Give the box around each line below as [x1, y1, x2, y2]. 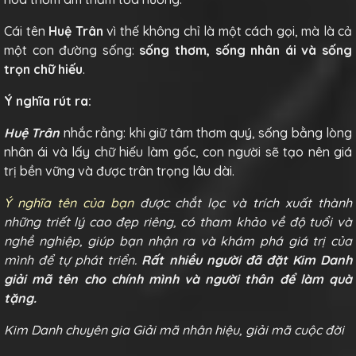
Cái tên [4, 22, 48, 39]
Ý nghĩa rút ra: [4, 92, 91, 109]
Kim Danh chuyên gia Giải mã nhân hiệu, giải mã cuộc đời [4, 321, 344, 338]
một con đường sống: [4, 41, 140, 58]
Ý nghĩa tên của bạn [4, 194, 133, 211]
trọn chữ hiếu [4, 60, 83, 77]
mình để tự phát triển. [4, 251, 142, 268]
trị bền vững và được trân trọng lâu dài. [4, 162, 234, 179]
